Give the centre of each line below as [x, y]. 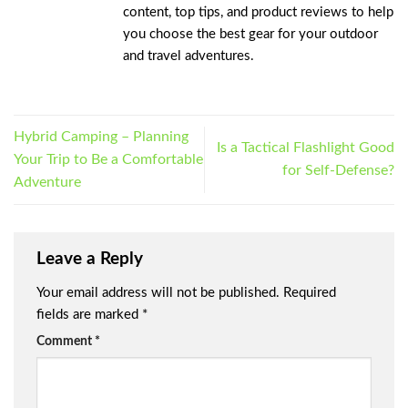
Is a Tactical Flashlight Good [306, 148]
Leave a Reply [92, 260]
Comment [66, 342]
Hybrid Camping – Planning [101, 136]
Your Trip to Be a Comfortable [108, 159]
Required [310, 292]
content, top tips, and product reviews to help [258, 13]
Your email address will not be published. [158, 292]
